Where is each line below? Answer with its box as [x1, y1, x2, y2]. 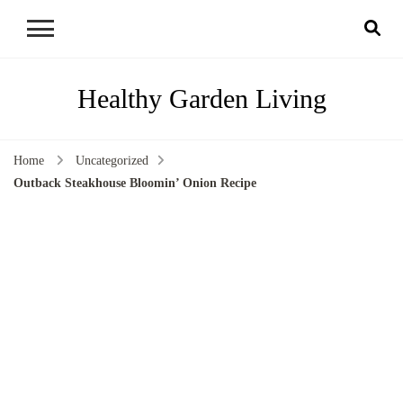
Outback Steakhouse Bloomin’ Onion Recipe [13, 175, 256, 190]
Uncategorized [76, 154, 148, 168]
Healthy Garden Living [76, 84, 327, 113]
